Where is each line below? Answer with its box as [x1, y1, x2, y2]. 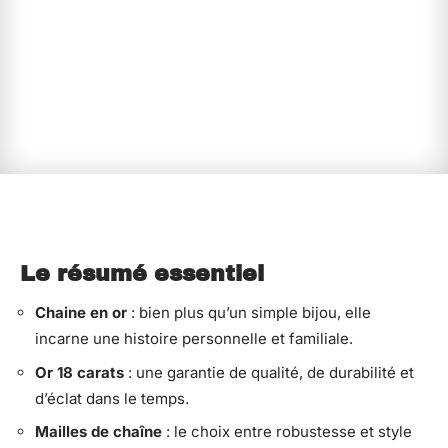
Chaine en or [35, 303, 127, 322]
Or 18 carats [35, 362, 124, 382]
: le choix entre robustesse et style [162, 422, 412, 441]
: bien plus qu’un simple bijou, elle [127, 303, 371, 322]
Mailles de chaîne [35, 422, 162, 441]
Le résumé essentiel [20, 262, 264, 286]
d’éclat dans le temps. [35, 388, 189, 408]
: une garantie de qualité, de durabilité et [124, 362, 414, 382]
